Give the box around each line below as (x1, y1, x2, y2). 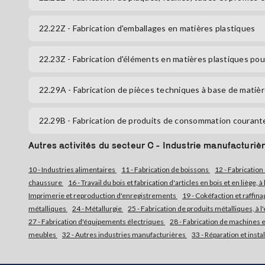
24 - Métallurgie (72, 204, 123, 214)
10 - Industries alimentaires (28, 165, 117, 174)
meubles (28, 230, 57, 240)
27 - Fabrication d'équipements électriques (28, 217, 165, 227)
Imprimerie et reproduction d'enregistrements (28, 191, 177, 201)
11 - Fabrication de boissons (121, 165, 210, 174)
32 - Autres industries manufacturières (62, 230, 187, 240)
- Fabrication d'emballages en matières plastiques (67, 23, 256, 34)
